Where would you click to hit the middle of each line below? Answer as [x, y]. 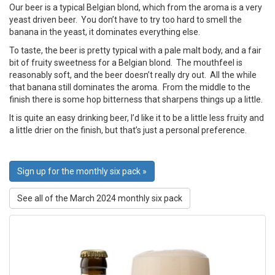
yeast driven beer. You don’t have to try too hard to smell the [126, 20]
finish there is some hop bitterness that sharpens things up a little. [136, 99]
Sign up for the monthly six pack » [82, 171]
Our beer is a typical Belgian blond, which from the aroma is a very [136, 7]
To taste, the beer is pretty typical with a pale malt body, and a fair [135, 50]
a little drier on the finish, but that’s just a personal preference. [128, 130]
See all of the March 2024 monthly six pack [100, 198]
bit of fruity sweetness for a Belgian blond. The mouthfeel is [126, 63]
